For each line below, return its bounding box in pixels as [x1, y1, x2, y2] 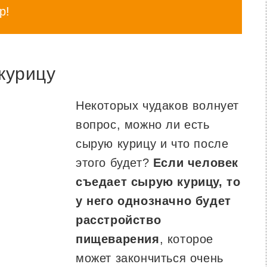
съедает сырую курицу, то [76, 175, 241, 188]
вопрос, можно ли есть [76, 118, 210, 131]
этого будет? [76, 156, 153, 169]
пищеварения [76, 232, 160, 246]
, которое [159, 232, 214, 246]
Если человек [153, 156, 239, 169]
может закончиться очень [76, 252, 223, 265]
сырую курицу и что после [76, 137, 229, 150]
